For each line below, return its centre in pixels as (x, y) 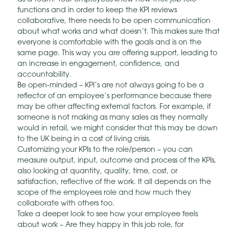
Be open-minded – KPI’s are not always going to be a (111, 86)
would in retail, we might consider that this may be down (118, 129)
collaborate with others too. (66, 204)
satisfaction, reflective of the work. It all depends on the (114, 182)
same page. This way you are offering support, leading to (117, 54)
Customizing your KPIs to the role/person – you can (105, 150)
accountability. (44, 75)
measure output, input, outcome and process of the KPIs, (117, 161)
